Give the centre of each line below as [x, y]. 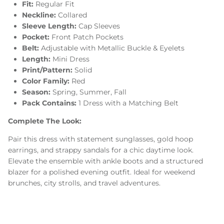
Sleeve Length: [50, 26]
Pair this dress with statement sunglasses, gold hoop [100, 139]
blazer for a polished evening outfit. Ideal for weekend [101, 172]
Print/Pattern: [48, 70]
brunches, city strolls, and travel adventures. [84, 183]
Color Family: [47, 81]
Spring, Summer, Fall [89, 92]
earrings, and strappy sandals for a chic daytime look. [101, 150]
